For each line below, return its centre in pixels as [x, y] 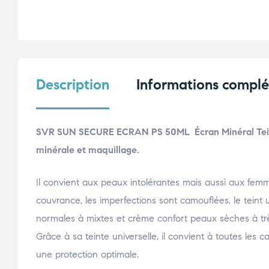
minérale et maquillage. [88, 150]
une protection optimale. [87, 254]
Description [73, 84]
